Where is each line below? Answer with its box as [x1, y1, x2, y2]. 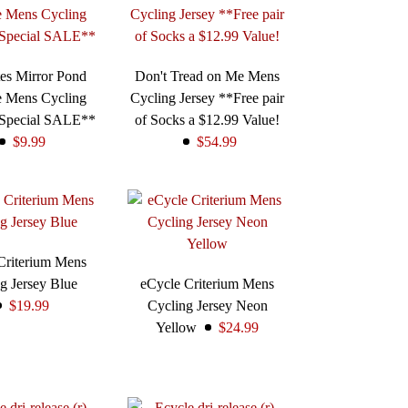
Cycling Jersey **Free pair [130, 90, 285, 107]
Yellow [156, 320, 198, 336]
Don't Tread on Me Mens [135, 68, 280, 85]
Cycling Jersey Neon [147, 298, 268, 314]
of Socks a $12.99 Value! [135, 112, 280, 128]
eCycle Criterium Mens [140, 276, 275, 292]
